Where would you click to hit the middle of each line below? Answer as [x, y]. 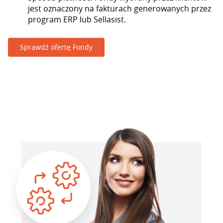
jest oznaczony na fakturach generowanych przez [119, 8]
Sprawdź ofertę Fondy [56, 47]
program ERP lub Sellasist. [77, 19]
